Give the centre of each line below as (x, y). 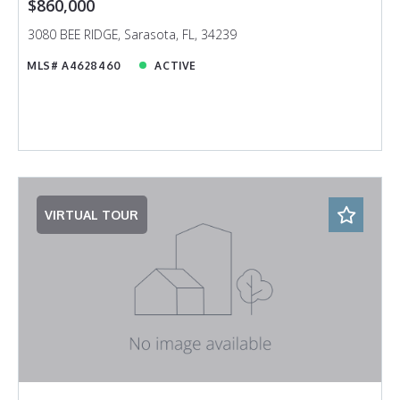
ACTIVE (175, 65)
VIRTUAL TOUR (92, 214)
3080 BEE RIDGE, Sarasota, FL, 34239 (132, 35)
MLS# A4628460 (74, 65)
